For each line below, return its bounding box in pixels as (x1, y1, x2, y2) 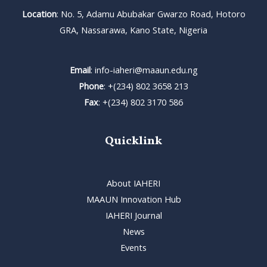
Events (120, 241, 147, 253)
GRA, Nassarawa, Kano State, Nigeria (60, 23, 207, 36)
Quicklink (105, 132, 162, 150)
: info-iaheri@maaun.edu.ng (90, 64, 198, 76)
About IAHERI (107, 176, 160, 189)
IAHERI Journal (105, 209, 162, 221)
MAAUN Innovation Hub (86, 193, 181, 205)
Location (21, 7, 57, 20)
